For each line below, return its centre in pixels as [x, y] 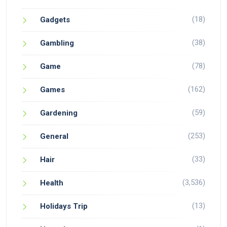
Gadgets [55, 20]
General [54, 136]
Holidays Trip [64, 206]
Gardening [59, 113]
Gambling [57, 43]
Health [52, 183]
